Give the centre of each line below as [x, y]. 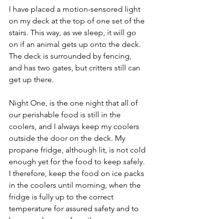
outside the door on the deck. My [68, 138]
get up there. [31, 79]
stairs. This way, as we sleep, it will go [74, 32]
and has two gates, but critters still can [76, 67]
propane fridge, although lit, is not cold [78, 150]
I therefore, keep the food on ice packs [77, 173]
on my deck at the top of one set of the [78, 21]
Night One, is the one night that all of [74, 103]
